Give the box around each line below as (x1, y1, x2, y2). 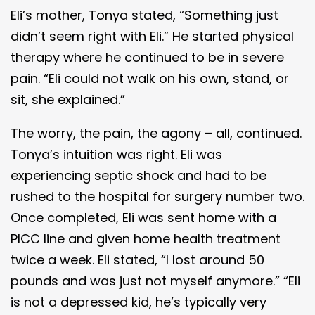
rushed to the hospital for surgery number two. (11, 187, 304, 205)
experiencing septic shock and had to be (11, 166, 266, 184)
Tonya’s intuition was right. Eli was (11, 145, 222, 163)
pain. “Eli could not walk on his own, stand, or (11, 69, 289, 87)
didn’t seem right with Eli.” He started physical (11, 27, 294, 45)
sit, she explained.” (11, 90, 125, 108)
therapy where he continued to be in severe (11, 48, 284, 66)
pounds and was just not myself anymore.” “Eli (11, 271, 300, 290)
